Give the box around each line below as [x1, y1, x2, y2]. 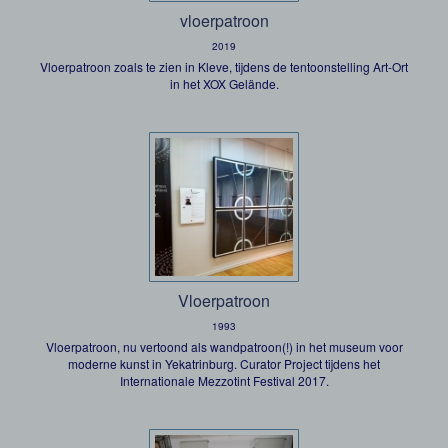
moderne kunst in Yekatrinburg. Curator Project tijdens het [68, 355, 380, 372]
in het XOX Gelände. [169, 75, 279, 92]
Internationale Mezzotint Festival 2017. [119, 372, 329, 389]
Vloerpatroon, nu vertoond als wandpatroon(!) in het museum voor [45, 338, 403, 355]
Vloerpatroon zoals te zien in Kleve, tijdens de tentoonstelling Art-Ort [40, 58, 408, 75]
